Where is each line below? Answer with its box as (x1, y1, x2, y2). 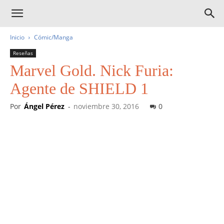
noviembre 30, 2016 (73, 101, 139, 111)
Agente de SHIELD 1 (10, 79, 148, 97)
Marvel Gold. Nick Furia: (10, 61, 173, 79)
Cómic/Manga (34, 33, 73, 41)
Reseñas (13, 49, 33, 56)
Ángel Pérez (24, 101, 64, 111)
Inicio (10, 33, 24, 41)
